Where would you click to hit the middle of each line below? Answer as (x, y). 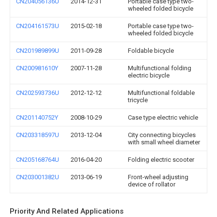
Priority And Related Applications (67, 211)
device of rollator (152, 184)
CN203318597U (38, 135)
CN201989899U (38, 51)
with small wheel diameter (164, 142)
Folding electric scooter (161, 160)
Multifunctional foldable (161, 93)
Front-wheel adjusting (158, 177)
